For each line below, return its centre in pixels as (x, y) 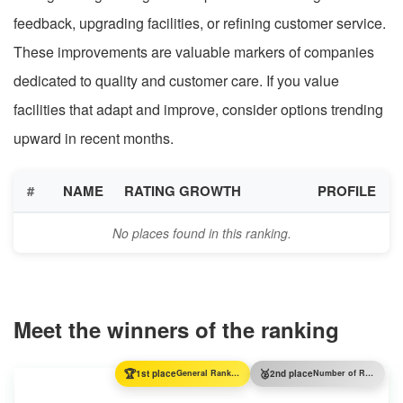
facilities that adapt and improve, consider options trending (198, 109)
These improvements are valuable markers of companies (194, 51)
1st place (156, 374)
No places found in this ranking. (201, 233)
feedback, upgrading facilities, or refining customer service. (200, 22)
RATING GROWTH (183, 190)
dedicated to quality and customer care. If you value (176, 80)
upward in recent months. (94, 138)
